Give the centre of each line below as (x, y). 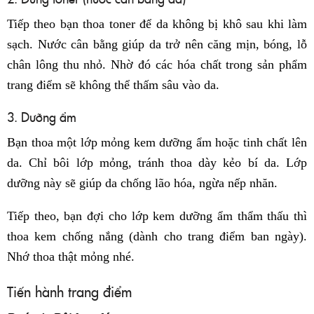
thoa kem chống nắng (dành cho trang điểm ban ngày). (157, 236)
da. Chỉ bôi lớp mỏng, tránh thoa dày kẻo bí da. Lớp (157, 162)
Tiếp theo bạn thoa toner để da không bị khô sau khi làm (157, 23)
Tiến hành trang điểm (69, 291)
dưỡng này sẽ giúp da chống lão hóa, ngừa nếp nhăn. (142, 183)
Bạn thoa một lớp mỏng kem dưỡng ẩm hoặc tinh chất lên (157, 142)
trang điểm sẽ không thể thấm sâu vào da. (113, 84)
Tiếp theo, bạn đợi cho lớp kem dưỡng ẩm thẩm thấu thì (157, 216)
